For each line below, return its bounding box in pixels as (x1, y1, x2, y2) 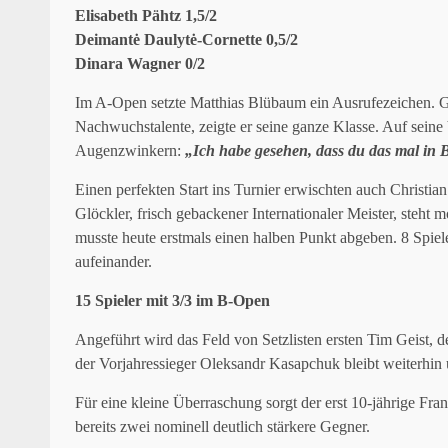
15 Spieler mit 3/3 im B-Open (75, 291, 270, 309)
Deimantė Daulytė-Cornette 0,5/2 (75, 30, 298, 48)
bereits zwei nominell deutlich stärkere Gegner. (75, 417, 370, 435)
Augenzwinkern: (75, 141, 185, 159)
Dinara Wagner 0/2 (75, 54, 205, 72)
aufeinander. (75, 252, 152, 270)
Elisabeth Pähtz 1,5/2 (75, 6, 217, 24)
